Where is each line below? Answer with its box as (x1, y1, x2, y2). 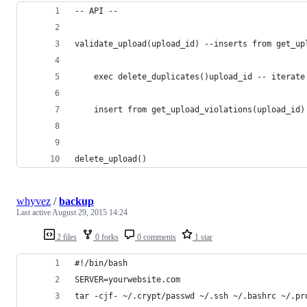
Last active (16, 207, 52, 217)
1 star (193, 232, 212, 242)
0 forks (93, 232, 119, 242)
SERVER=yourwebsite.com (75, 274, 180, 284)
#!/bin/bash (75, 258, 127, 268)
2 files (55, 232, 77, 242)
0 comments (135, 232, 176, 242)
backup (59, 195, 94, 207)
